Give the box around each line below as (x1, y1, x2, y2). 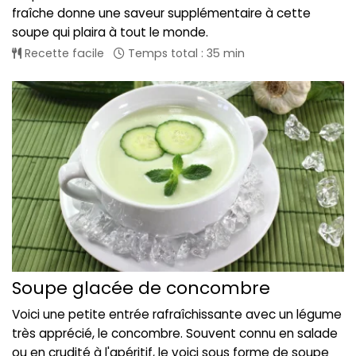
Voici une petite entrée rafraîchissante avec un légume (12, 305, 342, 323)
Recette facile (21, 45, 104, 62)
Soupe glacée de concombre (12, 275, 270, 300)
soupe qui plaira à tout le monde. (12, 24, 208, 41)
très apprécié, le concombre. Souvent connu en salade (12, 324, 338, 342)
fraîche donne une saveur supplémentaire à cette (12, 5, 311, 22)
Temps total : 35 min (125, 45, 245, 62)
